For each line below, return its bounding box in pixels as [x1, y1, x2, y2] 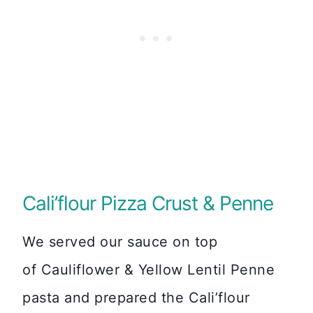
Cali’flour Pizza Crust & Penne [22, 191, 273, 215]
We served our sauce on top [22, 233, 217, 250]
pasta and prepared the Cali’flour [22, 289, 250, 306]
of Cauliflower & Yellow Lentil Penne [22, 261, 275, 278]
